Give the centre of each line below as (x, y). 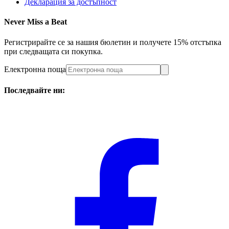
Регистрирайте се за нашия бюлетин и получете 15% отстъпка (113, 42)
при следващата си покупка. (53, 51)
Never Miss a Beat (36, 22)
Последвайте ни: (35, 90)
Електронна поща (35, 69)
